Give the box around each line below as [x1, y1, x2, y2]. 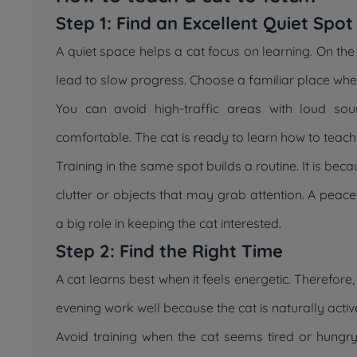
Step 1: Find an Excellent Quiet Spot [56, 12, 353, 34]
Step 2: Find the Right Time [56, 240, 283, 262]
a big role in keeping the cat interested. [56, 215, 281, 231]
